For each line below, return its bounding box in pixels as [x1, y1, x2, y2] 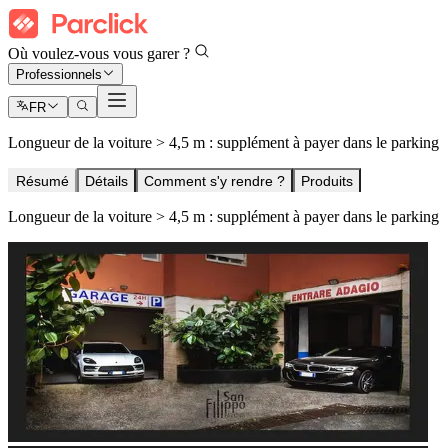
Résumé [16, 173, 69, 190]
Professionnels [16, 67, 102, 83]
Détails [85, 173, 128, 190]
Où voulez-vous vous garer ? [8, 45, 194, 62]
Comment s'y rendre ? [144, 173, 285, 190]
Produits [301, 173, 353, 190]
